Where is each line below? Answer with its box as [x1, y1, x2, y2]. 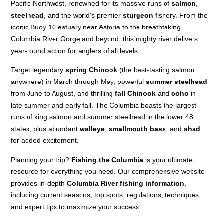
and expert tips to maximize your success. [11, 203, 141, 211]
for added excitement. [11, 137, 79, 145]
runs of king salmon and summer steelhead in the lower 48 [11, 113, 193, 121]
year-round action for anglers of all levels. [11, 47, 140, 55]
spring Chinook [65, 66, 118, 74]
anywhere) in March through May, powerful [11, 78, 146, 86]
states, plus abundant [11, 125, 80, 133]
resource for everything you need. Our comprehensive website [11, 167, 205, 176]
